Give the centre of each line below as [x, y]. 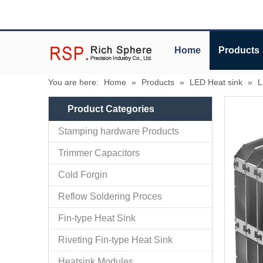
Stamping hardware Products [119, 131]
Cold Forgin [83, 174]
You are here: [73, 82]
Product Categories [111, 109]
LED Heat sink [216, 82]
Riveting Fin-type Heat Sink [115, 240]
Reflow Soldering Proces [110, 196]
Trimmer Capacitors [99, 153]
